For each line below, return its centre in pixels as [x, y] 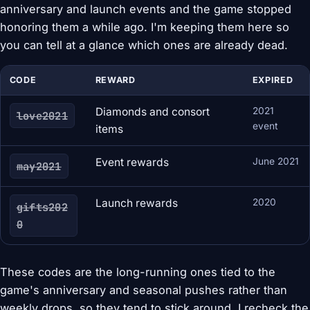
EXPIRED [273, 80]
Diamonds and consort [152, 112]
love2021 [42, 116]
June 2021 [275, 162]
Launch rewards [136, 203]
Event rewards [132, 163]
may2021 [39, 166]
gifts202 [42, 207]
